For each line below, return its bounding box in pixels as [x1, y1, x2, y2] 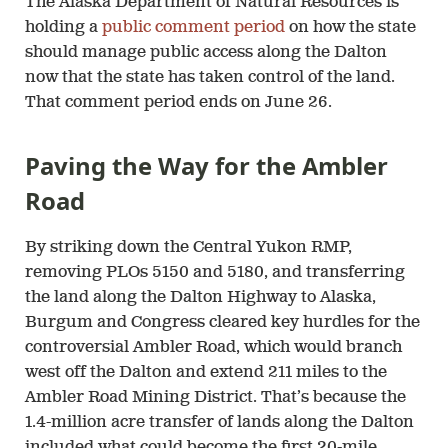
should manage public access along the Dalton [25, 44, 387, 61]
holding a [25, 19, 102, 36]
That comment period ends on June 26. [25, 94, 332, 111]
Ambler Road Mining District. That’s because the [25, 389, 406, 406]
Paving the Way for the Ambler [25, 148, 388, 182]
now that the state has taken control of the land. [25, 69, 395, 86]
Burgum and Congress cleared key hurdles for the [25, 314, 420, 331]
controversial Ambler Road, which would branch [25, 339, 402, 356]
